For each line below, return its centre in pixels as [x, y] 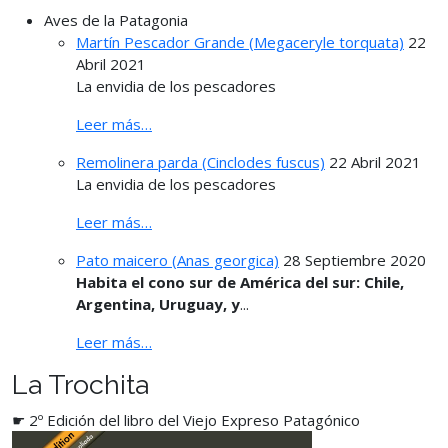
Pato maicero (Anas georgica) [177, 259]
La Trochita [80, 384]
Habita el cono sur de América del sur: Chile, [240, 281]
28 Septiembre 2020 [354, 259]
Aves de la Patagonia [116, 19]
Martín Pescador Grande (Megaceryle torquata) [240, 41]
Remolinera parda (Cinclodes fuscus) [200, 161]
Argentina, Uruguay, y [158, 303]
